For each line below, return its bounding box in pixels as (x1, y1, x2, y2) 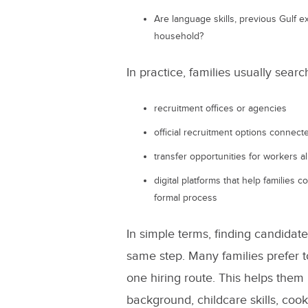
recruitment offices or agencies (153, 103, 287, 114)
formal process (153, 192, 217, 203)
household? (153, 31, 203, 42)
